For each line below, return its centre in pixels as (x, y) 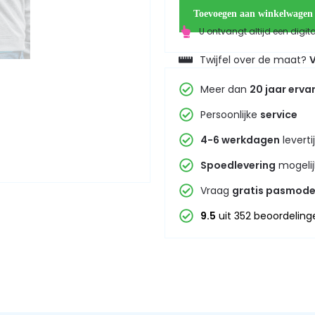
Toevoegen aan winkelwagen (253, 14)
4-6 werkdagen (240, 140)
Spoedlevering (238, 165)
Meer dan (225, 89)
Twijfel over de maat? (255, 59)
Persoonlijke (230, 114)
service (279, 114)
